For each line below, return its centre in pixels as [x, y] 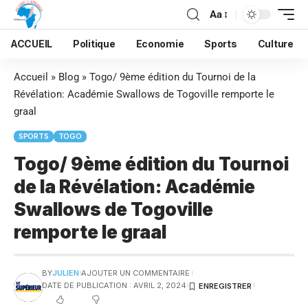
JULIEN [65, 273]
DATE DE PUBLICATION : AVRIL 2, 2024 [114, 285]
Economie [160, 44]
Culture [275, 44]
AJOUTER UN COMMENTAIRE [136, 273]
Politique [94, 44]
